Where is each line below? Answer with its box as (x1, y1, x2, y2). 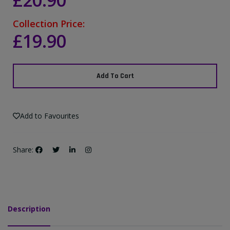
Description (8, 204, 50, 214)
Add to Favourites (20, 111, 79, 121)
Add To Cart (96, 71, 134, 81)
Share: (13, 145, 33, 155)
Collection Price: (13, 17, 85, 30)
